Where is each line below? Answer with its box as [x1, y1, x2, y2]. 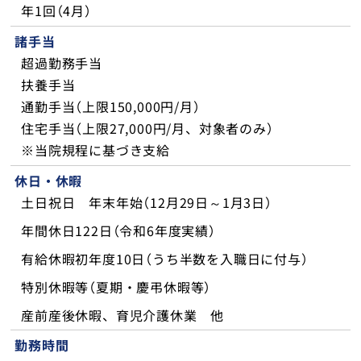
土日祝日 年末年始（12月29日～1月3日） [21, 192, 272, 212]
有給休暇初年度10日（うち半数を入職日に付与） [21, 248, 309, 268]
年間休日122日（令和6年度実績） [21, 220, 216, 240]
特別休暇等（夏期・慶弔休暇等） [21, 276, 212, 297]
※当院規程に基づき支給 [21, 139, 171, 160]
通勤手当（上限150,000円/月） [21, 96, 201, 116]
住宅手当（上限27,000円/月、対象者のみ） [21, 118, 274, 138]
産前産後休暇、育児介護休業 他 [21, 305, 225, 325]
